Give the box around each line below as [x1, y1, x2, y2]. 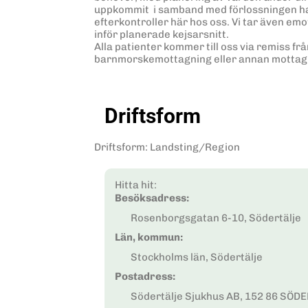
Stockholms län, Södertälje [130, 250, 263, 263]
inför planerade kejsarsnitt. [94, 28, 229, 41]
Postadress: [115, 270, 175, 283]
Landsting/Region [150, 140, 240, 153]
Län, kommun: [115, 231, 183, 244]
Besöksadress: [115, 192, 189, 205]
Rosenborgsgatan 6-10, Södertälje [130, 211, 301, 224]
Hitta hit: [115, 179, 157, 192]
